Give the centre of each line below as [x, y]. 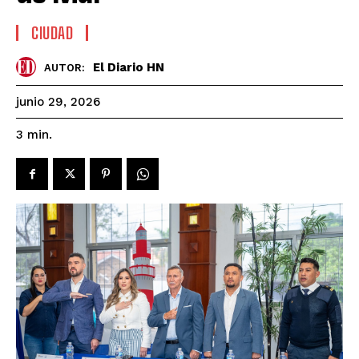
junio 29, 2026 [58, 102]
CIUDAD [52, 33]
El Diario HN [129, 67]
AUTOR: [65, 67]
